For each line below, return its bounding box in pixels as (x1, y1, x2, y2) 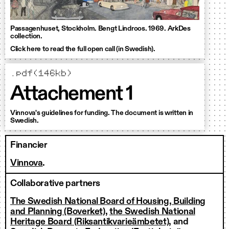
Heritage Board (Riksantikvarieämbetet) (10, 217, 169, 226)
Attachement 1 (10, 83, 133, 104)
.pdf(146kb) (10, 68, 72, 78)
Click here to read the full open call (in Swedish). (10, 45, 155, 53)
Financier (10, 140, 48, 150)
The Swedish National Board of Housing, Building (10, 196, 206, 206)
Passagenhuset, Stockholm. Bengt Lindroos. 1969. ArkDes (10, 25, 191, 32)
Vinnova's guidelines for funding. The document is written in (10, 109, 194, 117)
